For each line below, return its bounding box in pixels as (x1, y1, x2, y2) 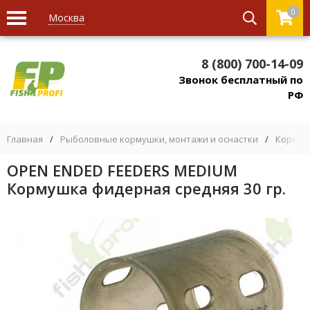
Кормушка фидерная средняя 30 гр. (7, 178, 286, 199)
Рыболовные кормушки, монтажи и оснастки (60, 133, 258, 145)
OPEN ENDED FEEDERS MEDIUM (7, 160, 237, 181)
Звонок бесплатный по (179, 73, 303, 86)
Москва (48, 11, 84, 24)
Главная (7, 133, 43, 145)
